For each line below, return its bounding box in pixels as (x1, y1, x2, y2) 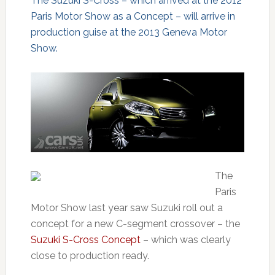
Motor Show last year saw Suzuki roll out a (30, 201, 223, 214)
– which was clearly (140, 233, 231, 246)
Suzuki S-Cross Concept (30, 233, 141, 246)
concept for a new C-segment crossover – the (30, 217, 240, 230)
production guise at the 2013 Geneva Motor (30, 26, 227, 38)
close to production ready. (30, 249, 149, 261)
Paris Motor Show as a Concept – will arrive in (30, 10, 235, 22)
